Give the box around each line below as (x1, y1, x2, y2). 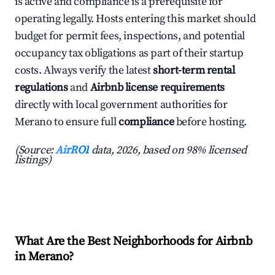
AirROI (55, 143, 90, 158)
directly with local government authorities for (15, 98, 228, 112)
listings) (15, 153, 52, 168)
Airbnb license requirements (90, 80, 225, 95)
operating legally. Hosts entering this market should (15, 12, 256, 26)
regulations (15, 80, 68, 95)
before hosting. (174, 115, 247, 130)
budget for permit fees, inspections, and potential (15, 29, 246, 44)
